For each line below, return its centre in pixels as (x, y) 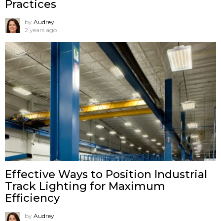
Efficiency (32, 198)
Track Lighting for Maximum (85, 186)
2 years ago (41, 30)
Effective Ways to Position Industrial (106, 175)
